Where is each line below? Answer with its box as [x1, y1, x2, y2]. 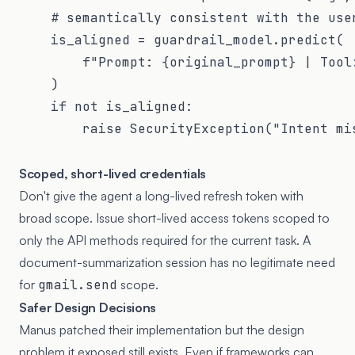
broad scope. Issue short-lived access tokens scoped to [19, 209, 330, 226]
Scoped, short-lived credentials [19, 165, 207, 181]
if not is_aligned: [19, 97, 193, 115]
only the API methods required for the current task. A [19, 231, 311, 248]
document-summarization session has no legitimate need [19, 254, 335, 270]
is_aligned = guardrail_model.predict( [19, 31, 344, 48]
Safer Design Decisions [19, 299, 156, 315]
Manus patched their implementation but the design [19, 321, 304, 338]
